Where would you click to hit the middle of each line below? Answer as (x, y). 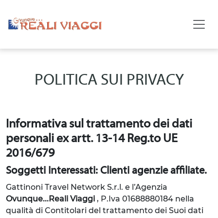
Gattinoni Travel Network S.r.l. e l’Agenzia (87, 187)
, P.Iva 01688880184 (135, 199)
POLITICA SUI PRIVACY (109, 81)
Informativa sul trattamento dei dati (99, 125)
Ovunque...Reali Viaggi (50, 199)
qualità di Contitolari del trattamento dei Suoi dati (105, 210)
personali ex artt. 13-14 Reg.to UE (92, 139)
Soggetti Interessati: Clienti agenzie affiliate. (106, 171)
